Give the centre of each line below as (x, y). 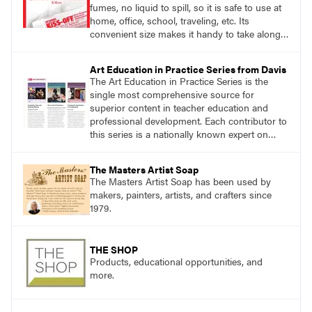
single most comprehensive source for (172, 94)
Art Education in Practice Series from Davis (188, 69)
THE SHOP (114, 250)
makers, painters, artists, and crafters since (181, 195)
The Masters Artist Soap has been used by (180, 181)
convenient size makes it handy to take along (185, 34)
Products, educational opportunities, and (176, 262)
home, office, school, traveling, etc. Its (170, 21)
